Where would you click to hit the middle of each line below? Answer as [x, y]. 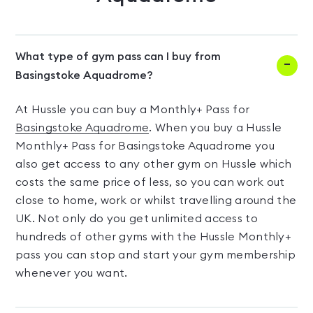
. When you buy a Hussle [216, 128]
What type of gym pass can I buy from [118, 57]
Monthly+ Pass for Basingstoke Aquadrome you [145, 146]
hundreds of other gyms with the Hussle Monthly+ [153, 237]
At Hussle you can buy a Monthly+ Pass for [133, 110]
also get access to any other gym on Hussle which [154, 164]
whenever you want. [72, 273]
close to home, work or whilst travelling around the [156, 201]
